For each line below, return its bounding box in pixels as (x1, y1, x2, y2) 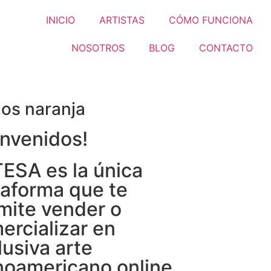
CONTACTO (198, 42, 253, 54)
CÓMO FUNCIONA (168, 14, 253, 26)
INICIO (45, 14, 75, 26)
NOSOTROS (71, 42, 125, 54)
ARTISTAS (99, 14, 145, 26)
